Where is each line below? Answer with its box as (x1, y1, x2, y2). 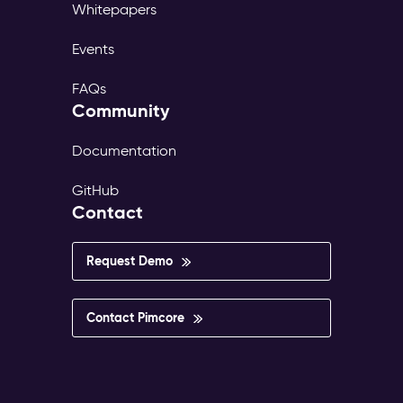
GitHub (72, 182, 119, 200)
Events (72, 40, 114, 58)
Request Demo (86, 253, 173, 270)
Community (72, 99, 170, 123)
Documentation (72, 142, 176, 160)
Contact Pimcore (86, 309, 184, 327)
